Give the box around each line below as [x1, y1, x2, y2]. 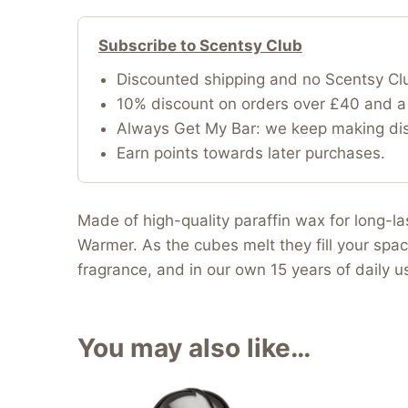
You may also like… [77, 331, 311, 363]
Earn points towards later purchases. [117, 143, 385, 162]
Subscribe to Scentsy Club [98, 36, 302, 55]
